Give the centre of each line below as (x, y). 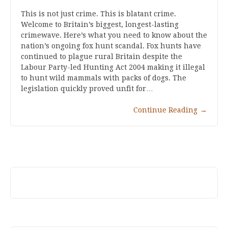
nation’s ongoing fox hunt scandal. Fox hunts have (111, 46)
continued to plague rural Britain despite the (102, 56)
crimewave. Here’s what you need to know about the (114, 35)
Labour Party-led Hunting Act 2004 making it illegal (113, 67)
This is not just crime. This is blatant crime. (98, 13)
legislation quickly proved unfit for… (87, 88)
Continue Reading (165, 110)
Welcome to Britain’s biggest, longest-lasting (100, 24)
